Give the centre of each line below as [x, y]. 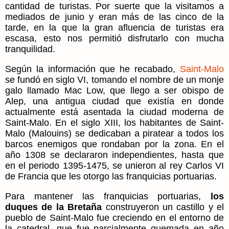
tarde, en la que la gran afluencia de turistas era [114, 27]
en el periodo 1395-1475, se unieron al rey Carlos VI [114, 165]
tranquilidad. [30, 49]
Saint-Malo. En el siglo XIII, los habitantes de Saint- [114, 122]
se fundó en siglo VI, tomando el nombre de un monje [114, 79]
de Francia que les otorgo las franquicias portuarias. [111, 176]
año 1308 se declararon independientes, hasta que [114, 155]
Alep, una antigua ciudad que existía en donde [114, 101]
